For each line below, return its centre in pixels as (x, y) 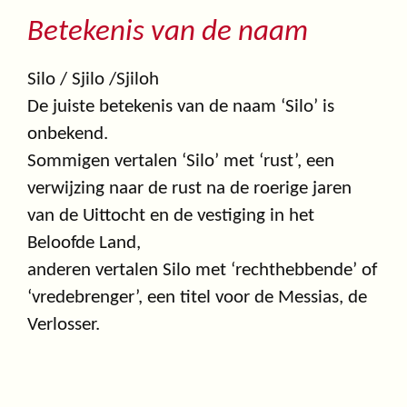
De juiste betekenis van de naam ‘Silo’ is (181, 107)
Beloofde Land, (84, 243)
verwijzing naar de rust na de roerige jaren (189, 189)
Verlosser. (64, 325)
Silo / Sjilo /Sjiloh (93, 80)
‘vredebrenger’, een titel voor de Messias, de (197, 298)
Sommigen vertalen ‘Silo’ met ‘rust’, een (181, 162)
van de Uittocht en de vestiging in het (171, 216)
